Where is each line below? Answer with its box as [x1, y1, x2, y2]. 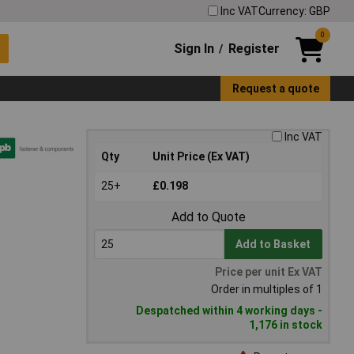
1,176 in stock [249, 318, 322, 332]
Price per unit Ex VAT [215, 265, 322, 279]
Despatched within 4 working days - [136, 304, 322, 318]
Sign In [174, 40, 215, 56]
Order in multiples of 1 [211, 283, 322, 296]
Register [228, 40, 280, 56]
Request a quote [232, 81, 319, 95]
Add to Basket [235, 238, 311, 251]
